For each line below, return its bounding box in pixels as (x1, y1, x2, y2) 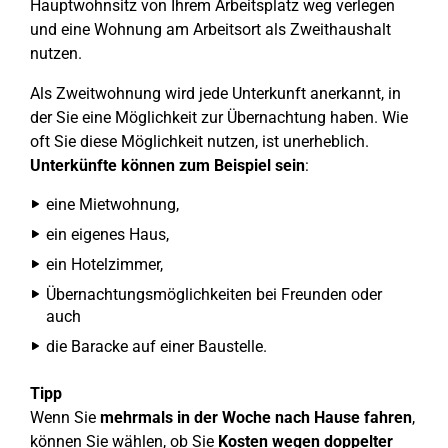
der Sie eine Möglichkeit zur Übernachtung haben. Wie (30, 108, 408, 127)
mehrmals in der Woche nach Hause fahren (100, 408, 412, 427)
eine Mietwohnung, (46, 195, 179, 214)
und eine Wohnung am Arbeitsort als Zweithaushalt (30, 20, 391, 39)
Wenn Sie (30, 408, 100, 427)
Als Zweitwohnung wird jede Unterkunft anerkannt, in (30, 84, 401, 103)
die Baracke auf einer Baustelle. (46, 337, 267, 356)
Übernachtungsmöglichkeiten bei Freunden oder (46, 285, 382, 304)
